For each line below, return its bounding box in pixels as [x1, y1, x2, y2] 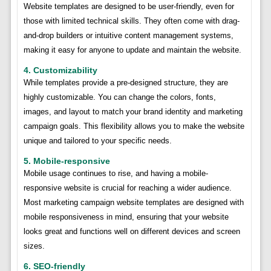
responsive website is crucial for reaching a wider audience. [23, 183, 232, 192]
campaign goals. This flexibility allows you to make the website [23, 121, 244, 131]
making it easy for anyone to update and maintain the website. [23, 45, 241, 54]
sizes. [23, 241, 45, 250]
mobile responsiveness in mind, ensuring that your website [23, 212, 229, 221]
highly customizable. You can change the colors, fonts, [23, 92, 216, 102]
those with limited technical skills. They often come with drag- [23, 16, 240, 25]
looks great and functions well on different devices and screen [23, 226, 240, 236]
